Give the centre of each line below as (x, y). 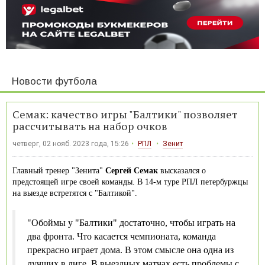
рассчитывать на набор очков (90, 126)
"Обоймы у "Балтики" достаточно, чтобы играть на (131, 222)
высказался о (182, 170)
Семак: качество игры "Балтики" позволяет (125, 114)
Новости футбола (54, 81)
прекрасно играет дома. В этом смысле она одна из (130, 250)
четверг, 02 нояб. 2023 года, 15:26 (71, 143)
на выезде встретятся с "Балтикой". (75, 193)
